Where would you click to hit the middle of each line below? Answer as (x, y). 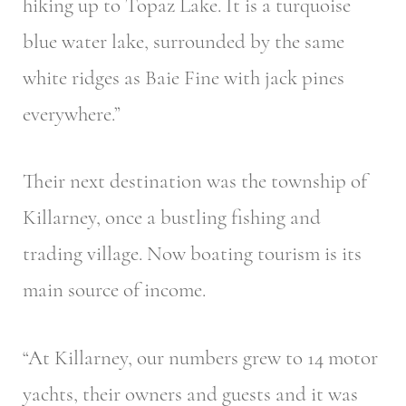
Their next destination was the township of (195, 182)
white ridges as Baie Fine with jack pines (184, 77)
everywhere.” (72, 114)
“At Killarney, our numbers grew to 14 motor (200, 358)
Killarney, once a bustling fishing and (172, 218)
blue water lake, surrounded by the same (184, 41)
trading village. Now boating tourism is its (192, 254)
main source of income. (114, 290)
